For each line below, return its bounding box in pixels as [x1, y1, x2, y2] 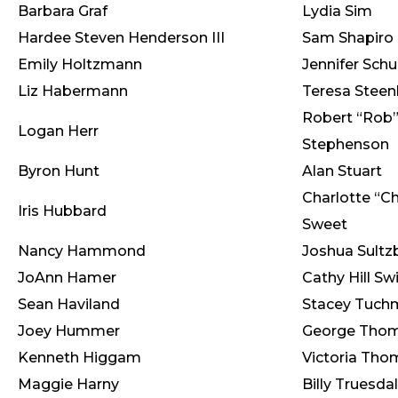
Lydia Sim [302, 3, 372, 20]
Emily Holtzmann [18, 56, 142, 73]
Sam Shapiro [302, 29, 394, 46]
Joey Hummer [18, 322, 120, 339]
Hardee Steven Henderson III [18, 29, 225, 46]
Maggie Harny [18, 376, 119, 393]
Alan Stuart [302, 163, 382, 179]
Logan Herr [18, 123, 99, 139]
